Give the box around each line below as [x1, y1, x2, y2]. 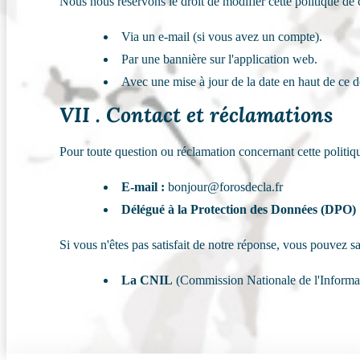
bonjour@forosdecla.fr [165, 180, 284, 194]
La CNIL [121, 273, 174, 288]
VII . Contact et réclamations [59, 101, 333, 129]
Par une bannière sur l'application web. [121, 52, 318, 67]
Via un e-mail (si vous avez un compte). [121, 30, 323, 44]
